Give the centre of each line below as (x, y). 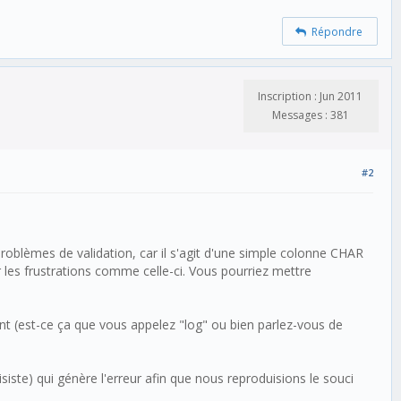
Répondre (335, 31)
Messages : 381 (310, 115)
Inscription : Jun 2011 (310, 97)
